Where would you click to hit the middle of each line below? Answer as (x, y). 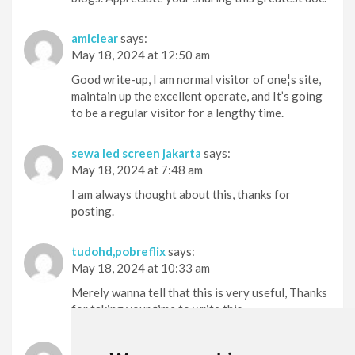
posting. (93, 210)
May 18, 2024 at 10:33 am (141, 267)
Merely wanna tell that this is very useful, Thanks (199, 292)
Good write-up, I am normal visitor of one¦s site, (196, 79)
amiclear (95, 38)
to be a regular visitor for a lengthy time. (177, 112)
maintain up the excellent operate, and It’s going (197, 95)
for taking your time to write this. (158, 309)
